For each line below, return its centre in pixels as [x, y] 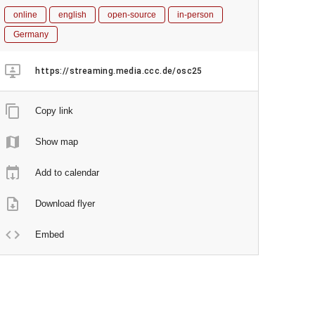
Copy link [54, 111]
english [73, 15]
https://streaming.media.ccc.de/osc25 [119, 71]
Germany [31, 34]
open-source [132, 15]
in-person [196, 15]
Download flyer [65, 204]
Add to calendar [67, 173]
